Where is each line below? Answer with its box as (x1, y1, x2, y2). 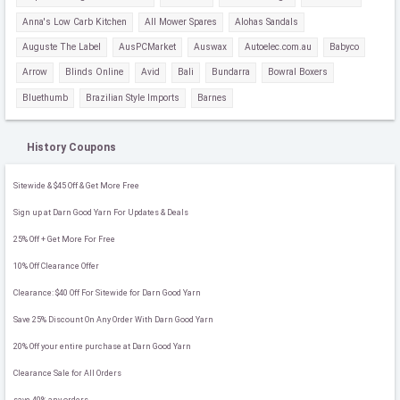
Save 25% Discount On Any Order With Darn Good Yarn (12, 314, 213, 324)
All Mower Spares (144, 16, 217, 27)
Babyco (329, 42, 359, 53)
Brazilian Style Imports (85, 92, 179, 103)
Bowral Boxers (267, 67, 328, 78)
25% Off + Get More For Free (12, 234, 115, 244)
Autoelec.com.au (244, 42, 312, 53)
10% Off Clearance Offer (12, 261, 99, 271)
